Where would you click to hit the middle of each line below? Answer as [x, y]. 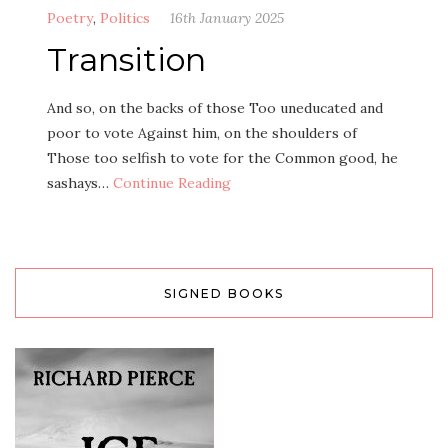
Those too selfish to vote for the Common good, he [222, 158]
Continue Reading [172, 183]
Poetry [70, 18]
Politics [125, 18]
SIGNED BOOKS [224, 293]
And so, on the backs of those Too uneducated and [215, 108]
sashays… [80, 183]
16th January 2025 [227, 18]
